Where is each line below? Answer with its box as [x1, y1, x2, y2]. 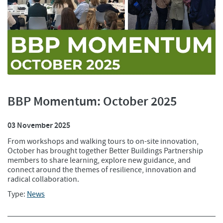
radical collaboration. [7, 174, 79, 184]
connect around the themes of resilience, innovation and [7, 164, 196, 175]
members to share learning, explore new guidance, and [7, 155, 191, 165]
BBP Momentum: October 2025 [7, 93, 177, 111]
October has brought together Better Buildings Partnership [7, 145, 203, 156]
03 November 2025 [7, 120, 70, 131]
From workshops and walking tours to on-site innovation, [7, 136, 199, 146]
